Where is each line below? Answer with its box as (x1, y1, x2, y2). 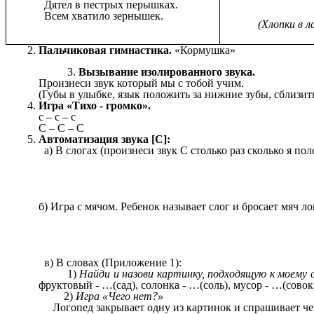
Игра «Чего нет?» (76, 289, 164, 302)
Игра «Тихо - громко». (39, 99, 151, 111)
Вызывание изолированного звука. (78, 65, 256, 78)
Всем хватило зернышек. (44, 9, 164, 22)
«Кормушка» (172, 44, 236, 57)
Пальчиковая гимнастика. (39, 44, 172, 57)
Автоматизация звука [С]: (39, 132, 171, 145)
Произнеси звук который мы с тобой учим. (39, 76, 245, 89)
